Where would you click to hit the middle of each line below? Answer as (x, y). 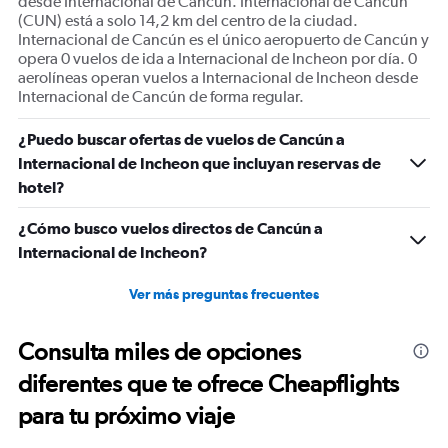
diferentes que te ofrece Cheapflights (208, 383)
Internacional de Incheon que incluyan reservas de (199, 163)
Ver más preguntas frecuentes (224, 294)
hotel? (41, 187)
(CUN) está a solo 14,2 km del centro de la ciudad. (188, 20)
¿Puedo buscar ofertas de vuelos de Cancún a (181, 139)
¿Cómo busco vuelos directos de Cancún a (170, 228)
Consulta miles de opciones (159, 351)
